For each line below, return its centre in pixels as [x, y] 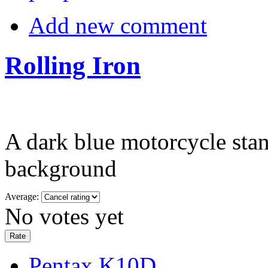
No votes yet [64, 217]
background [61, 169]
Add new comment [118, 25]
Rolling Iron [73, 65]
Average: [23, 197]
